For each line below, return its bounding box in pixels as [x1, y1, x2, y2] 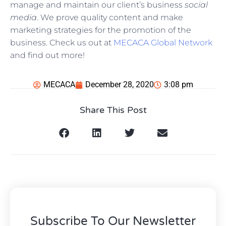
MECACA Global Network [111, 38, 212, 48]
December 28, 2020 [85, 80, 154, 90]
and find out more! [10, 50, 85, 61]
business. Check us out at [10, 38, 111, 48]
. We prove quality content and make [37, 13, 183, 23]
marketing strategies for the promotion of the [10, 25, 191, 35]
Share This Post [79, 104, 147, 116]
